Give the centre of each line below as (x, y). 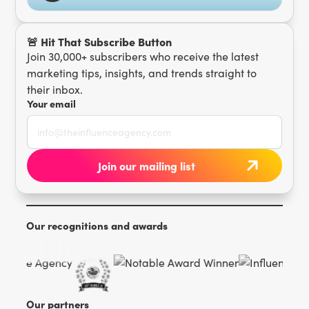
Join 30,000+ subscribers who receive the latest (143, 57)
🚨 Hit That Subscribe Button (100, 42)
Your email (52, 104)
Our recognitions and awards (97, 226)
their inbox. (55, 90)
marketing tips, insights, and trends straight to (142, 73)
